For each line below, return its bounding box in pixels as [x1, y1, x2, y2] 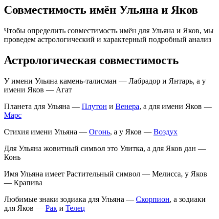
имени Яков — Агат [4, 85, 72, 94]
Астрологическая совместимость [4, 53, 179, 66]
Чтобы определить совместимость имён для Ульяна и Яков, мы [4, 26, 214, 35]
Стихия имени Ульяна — [4, 127, 89, 136]
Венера [115, 102, 139, 110]
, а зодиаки [170, 195, 206, 203]
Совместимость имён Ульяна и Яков [4, 3, 198, 16]
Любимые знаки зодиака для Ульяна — [4, 195, 136, 203]
